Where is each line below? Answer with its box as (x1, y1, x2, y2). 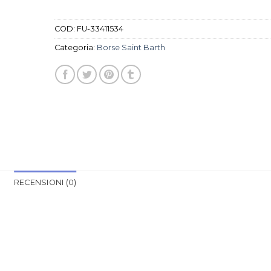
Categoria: (54, 42, 97, 52)
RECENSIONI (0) (13, 177, 77, 187)
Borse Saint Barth (96, 42, 165, 52)
